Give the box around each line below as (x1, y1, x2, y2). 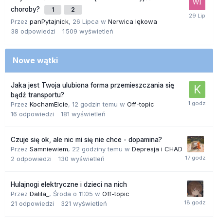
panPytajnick (30, 18, 69, 26)
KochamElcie (30, 100, 68, 109)
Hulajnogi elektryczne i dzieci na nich (11, 181, 127, 189)
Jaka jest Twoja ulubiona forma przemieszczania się (11, 81, 174, 90)
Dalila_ (30, 190, 49, 198)
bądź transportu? (11, 91, 64, 99)
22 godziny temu (72, 145, 123, 153)
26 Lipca (73, 18, 99, 26)
